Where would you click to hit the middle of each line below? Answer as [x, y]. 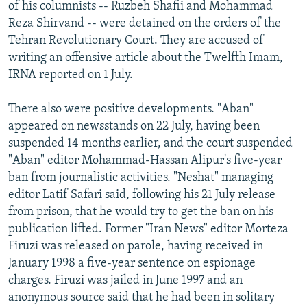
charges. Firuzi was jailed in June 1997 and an [125, 280]
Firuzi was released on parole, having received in [136, 246]
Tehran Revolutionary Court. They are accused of [136, 40]
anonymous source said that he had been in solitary [142, 297]
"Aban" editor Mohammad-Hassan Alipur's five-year [145, 160]
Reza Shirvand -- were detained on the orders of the [145, 23]
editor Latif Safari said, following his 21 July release [142, 195]
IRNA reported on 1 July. [71, 75]
